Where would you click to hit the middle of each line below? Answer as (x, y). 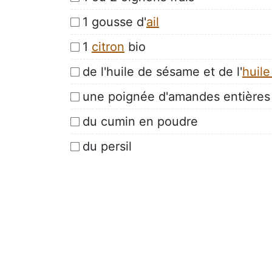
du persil (107, 146)
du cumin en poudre (140, 121)
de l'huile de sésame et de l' (162, 71)
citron (108, 46)
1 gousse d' (114, 22)
